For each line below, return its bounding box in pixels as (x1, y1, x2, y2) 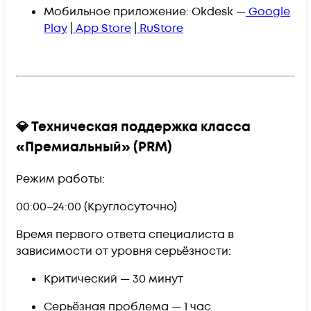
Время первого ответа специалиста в (16, 227, 234, 243)
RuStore (140, 20, 183, 36)
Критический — (44, 271, 133, 287)
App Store (76, 20, 131, 36)
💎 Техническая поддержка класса (16, 118, 251, 137)
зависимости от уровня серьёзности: (16, 244, 231, 260)
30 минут (133, 271, 183, 287)
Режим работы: (16, 171, 105, 187)
